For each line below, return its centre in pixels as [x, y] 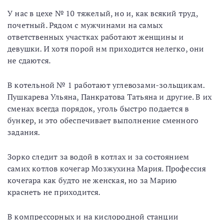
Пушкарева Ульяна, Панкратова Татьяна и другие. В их [110, 97]
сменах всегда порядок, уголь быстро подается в [98, 109]
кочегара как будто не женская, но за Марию [92, 180]
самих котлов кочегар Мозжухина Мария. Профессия [107, 168]
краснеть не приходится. [54, 192]
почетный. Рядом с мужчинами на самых [85, 25]
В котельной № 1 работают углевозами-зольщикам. [107, 85]
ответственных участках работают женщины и [96, 37]
